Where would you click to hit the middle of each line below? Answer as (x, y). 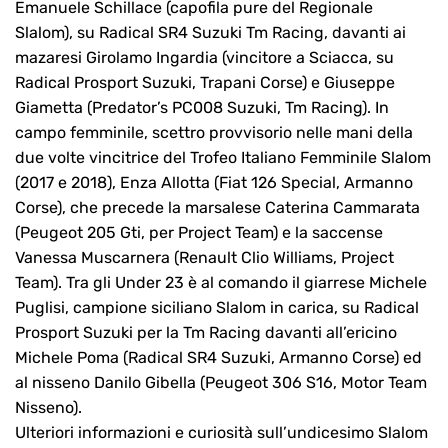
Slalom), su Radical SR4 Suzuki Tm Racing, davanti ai (210, 33)
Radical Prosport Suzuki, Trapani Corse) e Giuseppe (205, 83)
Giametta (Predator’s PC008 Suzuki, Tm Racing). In (202, 108)
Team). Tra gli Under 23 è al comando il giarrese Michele (221, 283)
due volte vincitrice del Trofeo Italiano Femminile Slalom (223, 158)
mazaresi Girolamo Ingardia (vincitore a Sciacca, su (204, 58)
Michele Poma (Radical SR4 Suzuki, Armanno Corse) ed (218, 358)
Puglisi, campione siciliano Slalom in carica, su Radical (217, 308)
